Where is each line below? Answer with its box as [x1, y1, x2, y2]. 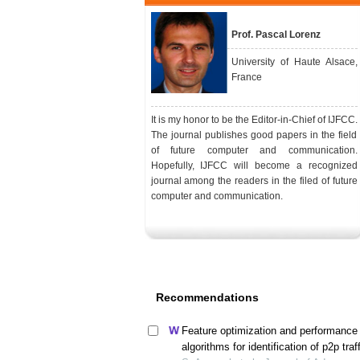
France [231, 72, 262, 83]
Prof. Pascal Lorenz [231, 29, 321, 40]
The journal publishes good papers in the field [150, 129, 358, 141]
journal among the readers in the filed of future [150, 175, 358, 186]
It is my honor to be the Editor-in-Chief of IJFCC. [150, 114, 358, 125]
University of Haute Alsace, [231, 56, 358, 67]
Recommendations [156, 291, 260, 304]
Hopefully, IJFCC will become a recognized [150, 160, 358, 171]
